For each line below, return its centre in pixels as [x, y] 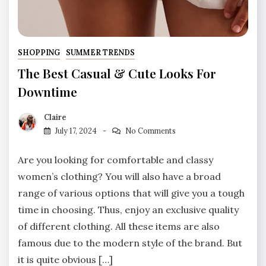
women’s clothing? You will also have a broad [119, 176]
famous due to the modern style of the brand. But [130, 243]
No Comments [150, 131]
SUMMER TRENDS [100, 52]
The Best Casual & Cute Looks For [117, 73]
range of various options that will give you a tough [131, 193]
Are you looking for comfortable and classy [115, 159]
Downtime [47, 91]
